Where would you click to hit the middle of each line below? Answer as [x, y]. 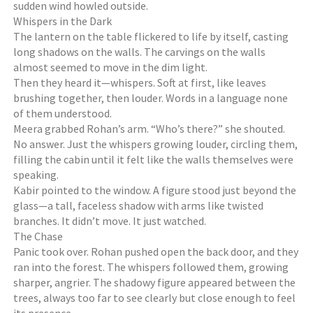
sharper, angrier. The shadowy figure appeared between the [155, 282]
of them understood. [63, 113]
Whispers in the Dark [63, 21]
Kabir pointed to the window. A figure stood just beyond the [155, 190]
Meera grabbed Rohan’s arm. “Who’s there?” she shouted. [150, 129]
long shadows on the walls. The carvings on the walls [140, 52]
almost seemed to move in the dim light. [111, 67]
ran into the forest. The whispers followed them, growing [151, 267]
